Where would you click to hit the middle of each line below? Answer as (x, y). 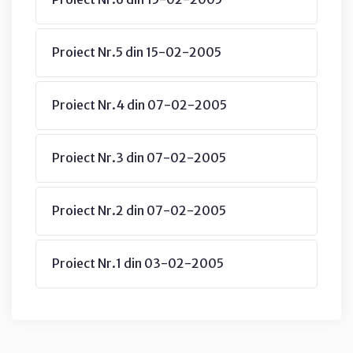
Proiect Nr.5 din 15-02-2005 (137, 52)
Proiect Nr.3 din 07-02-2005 (139, 157)
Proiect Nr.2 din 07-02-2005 (139, 210)
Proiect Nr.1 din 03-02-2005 (138, 263)
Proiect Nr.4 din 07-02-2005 (139, 104)
